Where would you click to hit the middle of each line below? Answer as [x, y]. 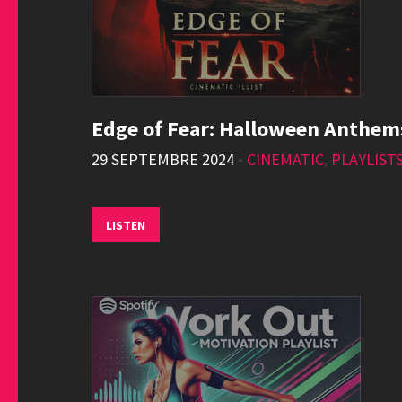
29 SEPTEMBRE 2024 [163, 159]
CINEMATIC [285, 159]
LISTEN [126, 225]
